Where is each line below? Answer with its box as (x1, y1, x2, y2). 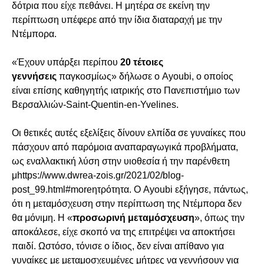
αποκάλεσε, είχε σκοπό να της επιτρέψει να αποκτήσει (12, 227, 235, 237)
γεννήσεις (12, 71, 57, 81)
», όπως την (194, 213, 245, 223)
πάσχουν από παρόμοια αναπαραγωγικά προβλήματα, (12, 142, 238, 152)
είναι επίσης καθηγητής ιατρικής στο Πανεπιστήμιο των (12, 85, 240, 95)
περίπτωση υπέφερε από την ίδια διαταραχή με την (12, 15, 222, 25)
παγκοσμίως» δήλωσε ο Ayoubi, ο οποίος (57, 71, 233, 81)
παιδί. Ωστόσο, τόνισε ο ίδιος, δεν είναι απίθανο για (12, 241, 224, 251)
